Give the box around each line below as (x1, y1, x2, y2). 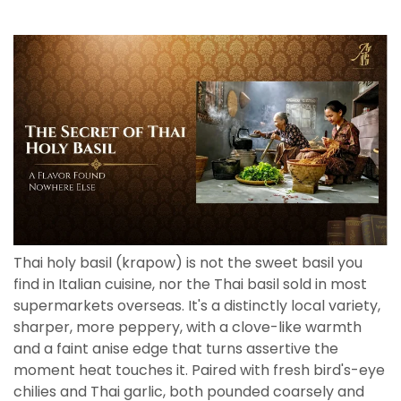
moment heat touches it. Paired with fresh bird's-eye (13, 360, 385, 381)
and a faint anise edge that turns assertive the (13, 338, 338, 360)
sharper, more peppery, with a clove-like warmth (13, 317, 362, 338)
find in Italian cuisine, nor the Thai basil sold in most (13, 274, 367, 295)
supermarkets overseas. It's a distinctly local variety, (13, 295, 380, 317)
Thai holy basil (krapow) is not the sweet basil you (13, 252, 363, 274)
